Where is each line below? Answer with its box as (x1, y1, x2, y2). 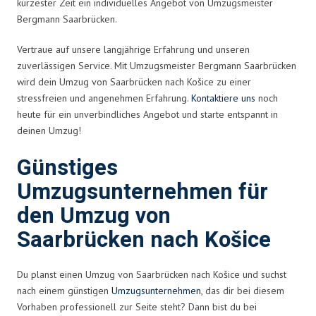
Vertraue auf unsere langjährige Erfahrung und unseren (17, 42, 250, 56)
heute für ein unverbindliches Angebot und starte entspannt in (17, 107, 278, 121)
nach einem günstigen (17, 284, 111, 297)
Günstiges (17, 152, 118, 184)
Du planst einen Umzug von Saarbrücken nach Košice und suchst (17, 267, 286, 281)
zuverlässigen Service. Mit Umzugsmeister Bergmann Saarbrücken (17, 59, 296, 72)
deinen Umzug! (17, 123, 81, 137)
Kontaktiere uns (191, 91, 255, 104)
